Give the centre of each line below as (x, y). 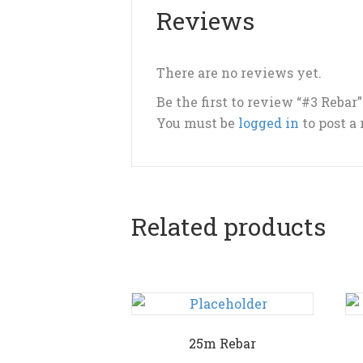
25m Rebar (222, 343)
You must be (197, 122)
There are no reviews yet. (239, 72)
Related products (228, 226)
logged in (269, 122)
